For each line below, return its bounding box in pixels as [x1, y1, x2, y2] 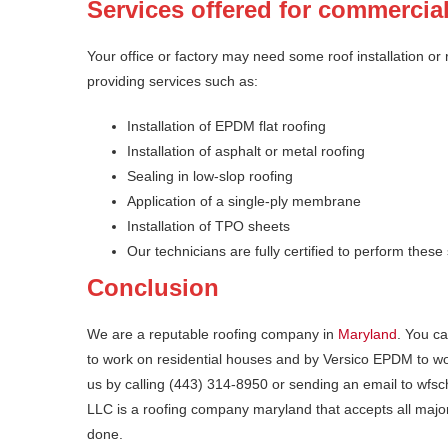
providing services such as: [87, 73, 258, 90]
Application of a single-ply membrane [127, 193, 361, 210]
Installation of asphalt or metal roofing [127, 143, 365, 160]
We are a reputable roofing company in [87, 326, 338, 343]
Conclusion [87, 274, 219, 302]
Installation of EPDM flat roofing [127, 118, 326, 135]
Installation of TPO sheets [127, 218, 290, 235]
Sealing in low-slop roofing [127, 168, 293, 185]
